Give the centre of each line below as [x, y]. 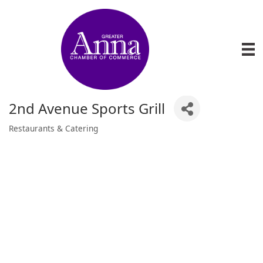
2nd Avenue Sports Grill [87, 108]
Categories [35, 137]
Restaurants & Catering [53, 128]
